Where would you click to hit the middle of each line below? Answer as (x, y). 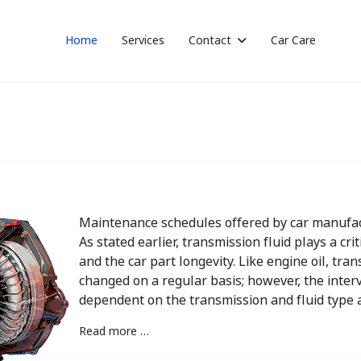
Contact (210, 42)
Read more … (114, 333)
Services (143, 42)
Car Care (293, 42)
